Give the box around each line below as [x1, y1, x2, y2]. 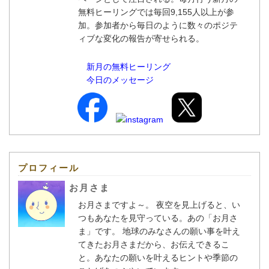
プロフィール [18, 163, 79, 174]
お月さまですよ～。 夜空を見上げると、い [78, 199, 241, 210]
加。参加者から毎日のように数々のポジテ [78, 20, 238, 31]
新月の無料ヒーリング [86, 62, 171, 72]
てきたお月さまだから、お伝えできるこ [78, 239, 230, 249]
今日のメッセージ [86, 75, 154, 85]
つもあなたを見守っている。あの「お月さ [78, 213, 238, 223]
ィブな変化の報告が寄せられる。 [78, 34, 205, 44]
